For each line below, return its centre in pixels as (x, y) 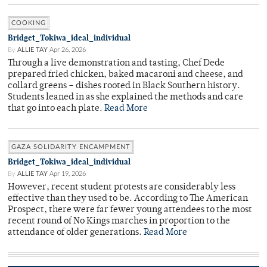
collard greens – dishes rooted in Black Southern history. (124, 86)
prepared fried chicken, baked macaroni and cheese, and (125, 75)
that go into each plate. (56, 109)
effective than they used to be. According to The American (128, 199)
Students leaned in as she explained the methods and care (125, 98)
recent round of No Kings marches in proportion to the (119, 222)
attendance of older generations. (76, 233)
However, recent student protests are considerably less (122, 188)
